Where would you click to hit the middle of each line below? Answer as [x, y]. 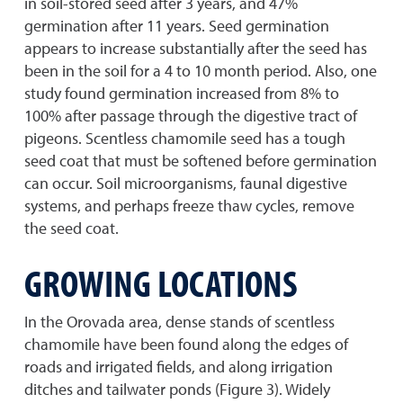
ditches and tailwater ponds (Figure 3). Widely [177, 389]
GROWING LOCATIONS [161, 282]
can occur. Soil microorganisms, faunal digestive [186, 183]
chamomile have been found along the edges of [186, 344]
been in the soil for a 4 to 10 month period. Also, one [201, 71]
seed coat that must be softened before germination [201, 161]
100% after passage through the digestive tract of [191, 116]
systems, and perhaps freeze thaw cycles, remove [189, 206]
